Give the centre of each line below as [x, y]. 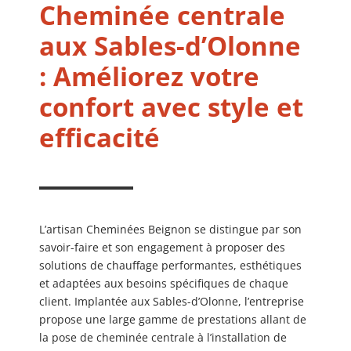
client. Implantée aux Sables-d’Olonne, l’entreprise [172, 301]
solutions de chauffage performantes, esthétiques [170, 265]
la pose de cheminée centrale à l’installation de [163, 337]
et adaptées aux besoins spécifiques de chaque [164, 283]
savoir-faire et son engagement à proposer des [162, 247]
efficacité [100, 137]
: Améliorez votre [149, 76]
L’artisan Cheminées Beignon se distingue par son [170, 229]
